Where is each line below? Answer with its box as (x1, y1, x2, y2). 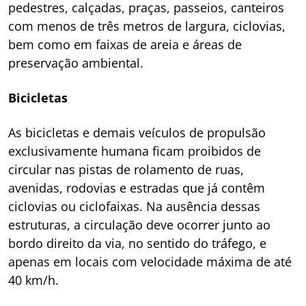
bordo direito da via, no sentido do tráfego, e (8, 234, 266, 251)
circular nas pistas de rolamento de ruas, (8, 161, 244, 178)
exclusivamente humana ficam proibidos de (8, 142, 261, 159)
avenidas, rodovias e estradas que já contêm (8, 179, 265, 196)
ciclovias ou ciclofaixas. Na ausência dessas (8, 197, 260, 214)
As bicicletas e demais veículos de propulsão (8, 124, 266, 141)
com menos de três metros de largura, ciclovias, (8, 17, 286, 34)
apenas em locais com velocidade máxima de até (8, 253, 292, 270)
